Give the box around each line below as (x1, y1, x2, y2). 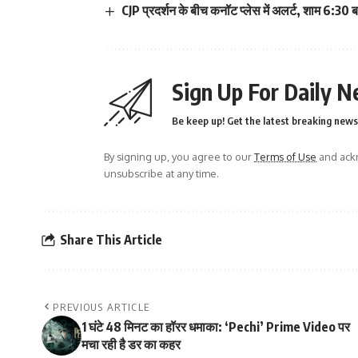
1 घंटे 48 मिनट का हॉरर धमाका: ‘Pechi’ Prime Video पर (82, 318, 350, 335)
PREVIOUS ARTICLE (53, 300, 150, 313)
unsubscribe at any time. (104, 166, 219, 180)
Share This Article (60, 232, 162, 249)
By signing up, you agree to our (104, 149, 254, 163)
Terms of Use (254, 149, 316, 163)
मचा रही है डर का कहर (82, 336, 181, 352)
